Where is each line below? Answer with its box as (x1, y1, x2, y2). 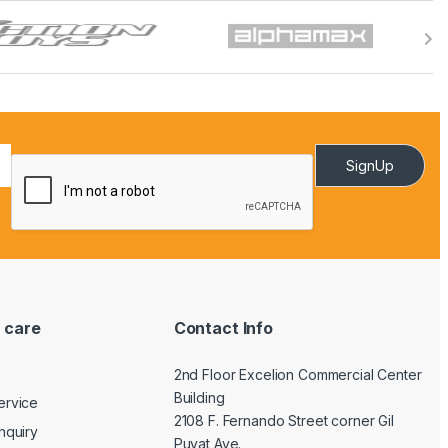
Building (173, 388, 225, 406)
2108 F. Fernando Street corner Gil (173, 411, 394, 429)
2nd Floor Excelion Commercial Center (173, 365, 422, 383)
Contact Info (173, 318, 274, 339)
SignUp (346, 156, 395, 174)
